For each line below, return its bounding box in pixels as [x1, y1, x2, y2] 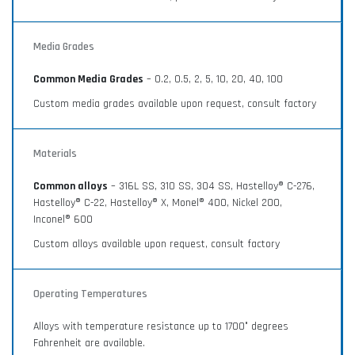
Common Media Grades [33, 71, 143, 86]
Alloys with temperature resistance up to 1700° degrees [33, 319, 288, 334]
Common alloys [33, 178, 108, 193]
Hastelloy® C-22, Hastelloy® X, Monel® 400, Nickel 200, [33, 195, 282, 210]
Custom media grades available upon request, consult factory [33, 96, 316, 111]
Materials [33, 146, 77, 161]
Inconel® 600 [33, 212, 93, 227]
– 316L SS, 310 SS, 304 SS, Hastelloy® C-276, [108, 178, 315, 193]
